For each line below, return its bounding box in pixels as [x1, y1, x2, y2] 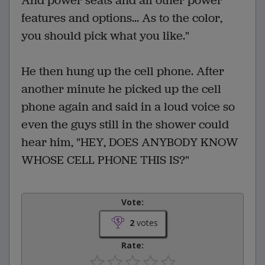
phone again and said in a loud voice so [21, 99, 235, 115]
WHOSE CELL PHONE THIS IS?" [21, 152, 189, 169]
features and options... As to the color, [21, 10, 222, 27]
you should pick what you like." [21, 28, 189, 44]
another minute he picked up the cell [21, 81, 221, 98]
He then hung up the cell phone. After [21, 63, 224, 80]
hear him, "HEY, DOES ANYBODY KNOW [21, 134, 238, 151]
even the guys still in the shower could [21, 117, 229, 133]
